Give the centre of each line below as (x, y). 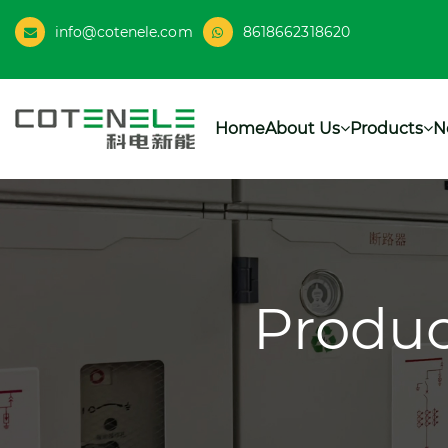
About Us (302, 128)
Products (386, 128)
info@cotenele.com (124, 31)
